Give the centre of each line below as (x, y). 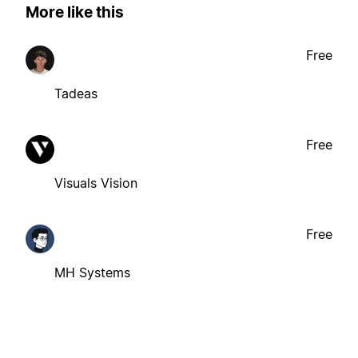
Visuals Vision (96, 183)
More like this (75, 13)
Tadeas (76, 93)
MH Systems (92, 272)
